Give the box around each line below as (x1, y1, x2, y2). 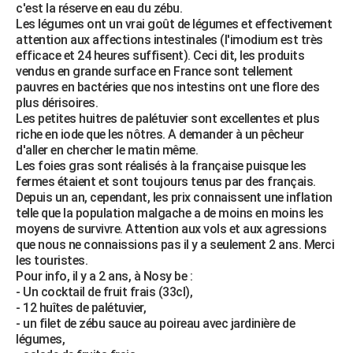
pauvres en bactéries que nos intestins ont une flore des (16, 79, 319, 95)
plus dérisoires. (16, 95, 98, 110)
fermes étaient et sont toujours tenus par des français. (16, 173, 316, 189)
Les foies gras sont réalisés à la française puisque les (16, 158, 307, 173)
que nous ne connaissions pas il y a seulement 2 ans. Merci (16, 236, 334, 252)
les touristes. (16, 252, 87, 268)
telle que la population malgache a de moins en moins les (16, 205, 323, 221)
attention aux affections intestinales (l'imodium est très (16, 32, 323, 47)
